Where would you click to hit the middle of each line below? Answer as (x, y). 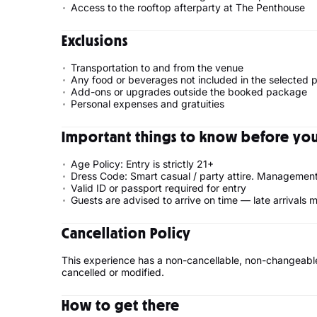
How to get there (121, 305)
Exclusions (95, 41)
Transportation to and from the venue (157, 68)
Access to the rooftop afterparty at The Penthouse (188, 7)
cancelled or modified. (113, 272)
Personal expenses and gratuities (148, 104)
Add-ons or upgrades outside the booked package (189, 92)
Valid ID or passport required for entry (158, 188)
